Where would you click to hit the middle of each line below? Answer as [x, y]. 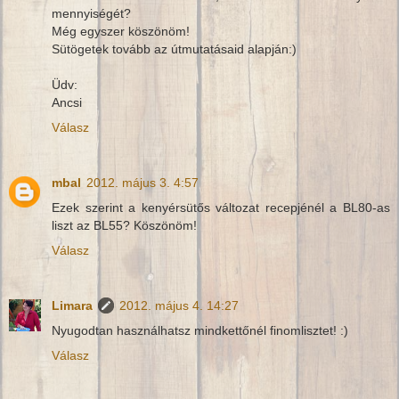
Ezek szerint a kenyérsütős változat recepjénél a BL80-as [221, 208]
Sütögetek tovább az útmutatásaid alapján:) [174, 49]
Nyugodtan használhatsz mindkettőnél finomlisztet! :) [200, 331]
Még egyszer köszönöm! [121, 32]
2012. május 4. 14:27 [179, 306]
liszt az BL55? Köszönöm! [124, 226]
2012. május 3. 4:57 [142, 183]
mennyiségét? [91, 14]
